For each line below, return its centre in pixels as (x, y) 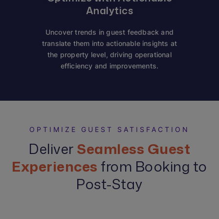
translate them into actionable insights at (109, 43)
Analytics (109, 10)
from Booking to (152, 166)
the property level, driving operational (109, 55)
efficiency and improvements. (109, 66)
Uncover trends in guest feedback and (109, 32)
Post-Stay (109, 184)
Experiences (55, 166)
